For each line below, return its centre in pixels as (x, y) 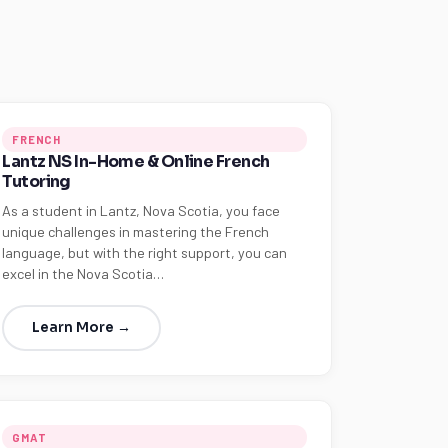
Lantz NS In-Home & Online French (136, 161)
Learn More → (82, 327)
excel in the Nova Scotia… (83, 273)
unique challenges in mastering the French (136, 231)
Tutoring (36, 181)
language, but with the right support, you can (145, 252)
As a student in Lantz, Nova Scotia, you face (141, 210)
